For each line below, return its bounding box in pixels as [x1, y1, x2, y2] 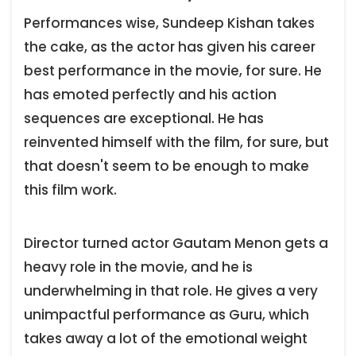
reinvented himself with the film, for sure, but [24, 132, 329, 152]
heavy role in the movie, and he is [24, 257, 253, 277]
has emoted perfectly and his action [24, 84, 277, 104]
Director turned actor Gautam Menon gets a [24, 234, 328, 253]
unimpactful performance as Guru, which [24, 305, 309, 325]
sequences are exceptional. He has [24, 108, 264, 128]
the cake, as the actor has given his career [24, 37, 315, 56]
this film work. [24, 180, 117, 199]
